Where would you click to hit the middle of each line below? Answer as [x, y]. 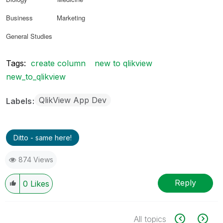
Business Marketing [46, 17]
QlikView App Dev [73, 100]
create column [58, 63]
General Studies [29, 36]
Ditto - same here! [43, 137]
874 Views [36, 159]
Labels [20, 101]
